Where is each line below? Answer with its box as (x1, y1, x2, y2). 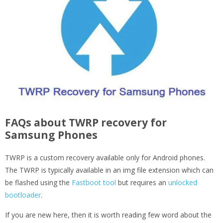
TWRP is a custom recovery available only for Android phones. (5, 153, 205, 163)
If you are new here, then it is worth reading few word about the (5, 210, 212, 220)
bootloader (5, 190, 41, 200)
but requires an (116, 178, 168, 188)
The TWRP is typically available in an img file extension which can (5, 165, 214, 175)
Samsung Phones (5, 128, 98, 142)
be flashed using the (5, 178, 72, 188)
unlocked (168, 178, 197, 188)
